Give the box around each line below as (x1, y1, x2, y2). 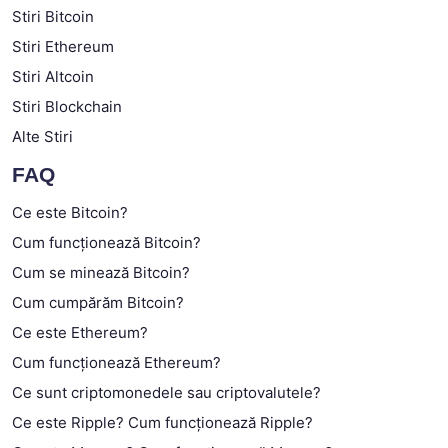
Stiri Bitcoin (12, 6, 94, 26)
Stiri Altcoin (12, 66, 94, 86)
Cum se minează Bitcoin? (12, 262, 190, 282)
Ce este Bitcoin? (12, 202, 128, 222)
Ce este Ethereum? (12, 322, 148, 342)
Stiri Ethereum (12, 36, 114, 56)
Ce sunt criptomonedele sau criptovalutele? (12, 382, 321, 402)
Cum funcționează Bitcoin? (12, 232, 201, 252)
